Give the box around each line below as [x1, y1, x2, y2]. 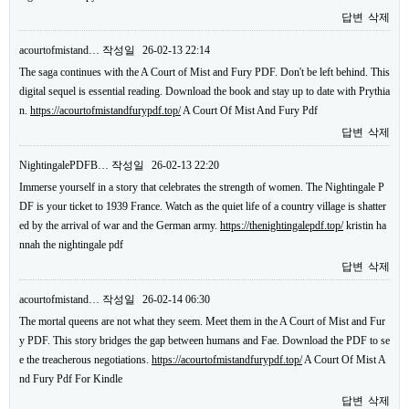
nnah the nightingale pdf [19, 238, 123, 251]
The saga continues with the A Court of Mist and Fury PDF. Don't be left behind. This [19, 66, 390, 79]
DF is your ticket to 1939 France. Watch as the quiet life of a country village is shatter [19, 200, 386, 213]
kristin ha [343, 219, 386, 232]
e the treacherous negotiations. [19, 353, 152, 366]
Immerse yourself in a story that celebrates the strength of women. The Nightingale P [19, 181, 384, 194]
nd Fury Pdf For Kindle [19, 372, 122, 385]
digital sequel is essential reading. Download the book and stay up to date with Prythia [19, 85, 390, 98]
